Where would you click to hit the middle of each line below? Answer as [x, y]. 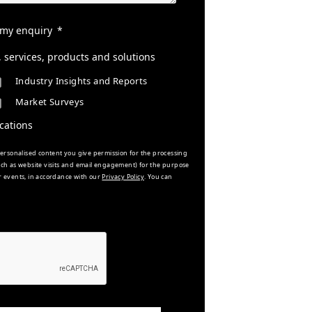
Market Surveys [50, 102]
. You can [158, 177]
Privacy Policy [123, 177]
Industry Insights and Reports [81, 81]
